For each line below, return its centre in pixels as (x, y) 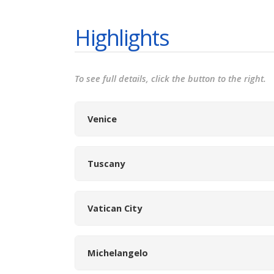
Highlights (122, 37)
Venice (102, 119)
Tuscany (106, 163)
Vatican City (115, 208)
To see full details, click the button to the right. (170, 79)
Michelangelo (118, 253)
